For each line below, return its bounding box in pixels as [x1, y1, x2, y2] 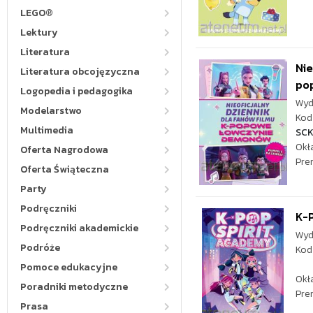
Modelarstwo [20, 103, 82, 118]
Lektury [20, 25, 58, 40]
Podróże [20, 240, 60, 255]
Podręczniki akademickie [20, 221, 138, 235]
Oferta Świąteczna [20, 162, 109, 177]
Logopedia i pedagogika [20, 84, 133, 99]
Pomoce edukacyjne [20, 260, 117, 275]
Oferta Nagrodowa [20, 143, 108, 157]
